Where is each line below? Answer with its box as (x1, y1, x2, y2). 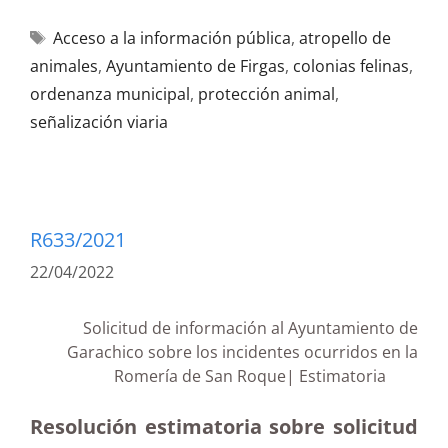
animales (30, 55, 98, 77)
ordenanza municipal (30, 83, 190, 105)
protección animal (198, 83, 335, 105)
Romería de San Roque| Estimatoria (114, 365, 418, 387)
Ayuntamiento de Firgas (106, 55, 285, 77)
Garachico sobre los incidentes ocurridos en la (67, 341, 418, 363)
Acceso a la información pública (52, 27, 291, 49)
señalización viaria (30, 111, 168, 133)
